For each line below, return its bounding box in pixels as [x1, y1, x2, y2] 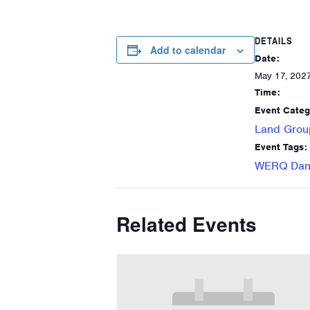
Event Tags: [255, 141, 307, 153]
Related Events [116, 210, 257, 238]
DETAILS [255, 34, 293, 47]
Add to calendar [150, 43, 226, 57]
